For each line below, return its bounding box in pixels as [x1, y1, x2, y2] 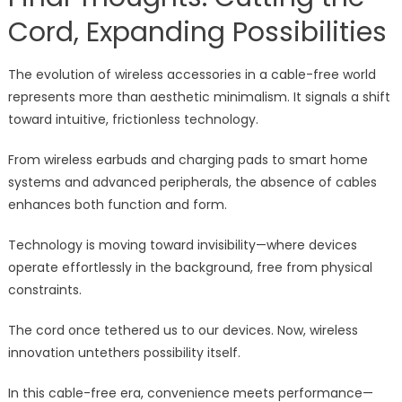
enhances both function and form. [7, 196, 227, 214]
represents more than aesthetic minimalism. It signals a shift [7, 88, 390, 107]
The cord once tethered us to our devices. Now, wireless [7, 321, 358, 340]
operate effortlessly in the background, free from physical [7, 258, 372, 277]
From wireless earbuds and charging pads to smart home [7, 151, 368, 170]
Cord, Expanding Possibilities [7, 13, 387, 52]
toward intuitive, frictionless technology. [7, 110, 258, 129]
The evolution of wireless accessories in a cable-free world [7, 66, 376, 84]
